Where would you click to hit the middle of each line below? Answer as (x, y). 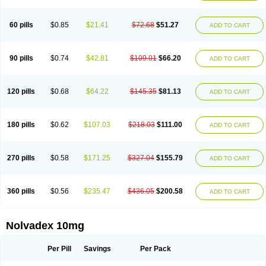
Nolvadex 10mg (45, 226)
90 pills (21, 58)
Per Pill (59, 249)
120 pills (21, 91)
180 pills (21, 125)
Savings (97, 249)
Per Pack (155, 249)
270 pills (21, 158)
